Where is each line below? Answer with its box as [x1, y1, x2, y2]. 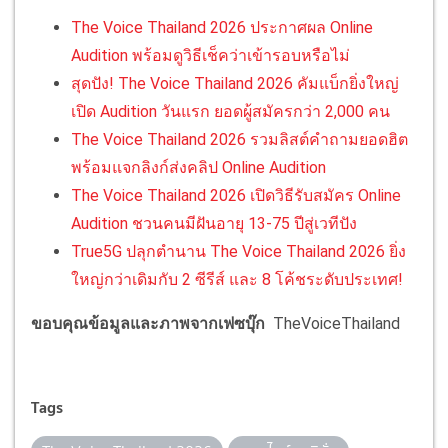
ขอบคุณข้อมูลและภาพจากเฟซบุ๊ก [31, 314, 265, 334]
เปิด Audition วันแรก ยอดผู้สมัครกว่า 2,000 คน [71, 102, 390, 122]
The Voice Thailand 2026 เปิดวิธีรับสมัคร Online [71, 186, 401, 206]
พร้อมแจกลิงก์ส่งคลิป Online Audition [71, 158, 326, 178]
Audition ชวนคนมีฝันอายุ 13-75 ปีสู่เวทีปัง [71, 214, 357, 234]
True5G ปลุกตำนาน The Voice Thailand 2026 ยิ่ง [71, 242, 406, 262]
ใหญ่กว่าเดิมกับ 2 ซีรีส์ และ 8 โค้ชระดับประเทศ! [71, 270, 403, 290]
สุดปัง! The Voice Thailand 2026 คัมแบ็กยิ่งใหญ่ [71, 74, 399, 94]
